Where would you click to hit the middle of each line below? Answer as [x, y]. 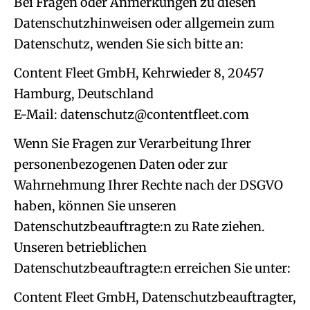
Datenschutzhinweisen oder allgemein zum [144, 23]
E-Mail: [37, 115]
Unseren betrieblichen [80, 247]
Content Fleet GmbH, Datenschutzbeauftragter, [155, 297]
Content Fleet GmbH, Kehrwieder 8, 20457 [139, 73]
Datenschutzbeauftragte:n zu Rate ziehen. [139, 227]
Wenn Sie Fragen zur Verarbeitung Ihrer [133, 144]
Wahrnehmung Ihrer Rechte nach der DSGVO [148, 185]
